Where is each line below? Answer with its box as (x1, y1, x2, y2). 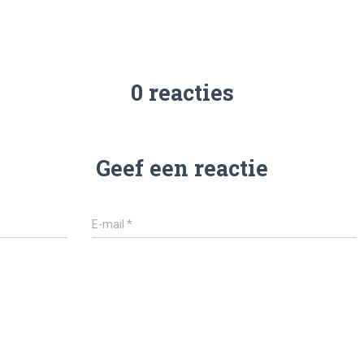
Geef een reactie (96, 154, 268, 182)
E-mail (92, 218, 128, 231)
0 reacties (130, 78, 234, 106)
